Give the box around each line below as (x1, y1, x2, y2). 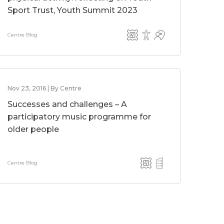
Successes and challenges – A (7, 99, 127, 109)
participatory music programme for (7, 112, 151, 121)
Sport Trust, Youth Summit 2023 (7, 5, 138, 15)
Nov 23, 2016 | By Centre (7, 84, 82, 92)
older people (7, 124, 59, 134)
